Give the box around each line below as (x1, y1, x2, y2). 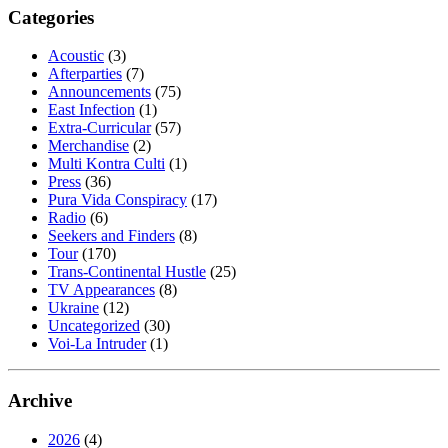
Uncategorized (48, 317, 140, 335)
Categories (8, 6, 94, 28)
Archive (8, 390, 72, 412)
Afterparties (48, 65, 122, 83)
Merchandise (48, 137, 129, 155)
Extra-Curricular (48, 119, 151, 137)
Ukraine (48, 299, 99, 317)
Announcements (48, 83, 151, 101)
